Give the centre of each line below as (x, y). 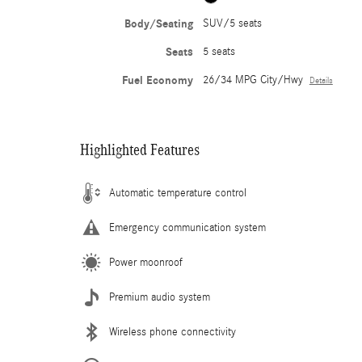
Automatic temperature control (178, 193)
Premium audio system (160, 297)
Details (321, 81)
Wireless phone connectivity (173, 332)
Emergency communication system (187, 228)
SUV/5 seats (232, 23)
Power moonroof (146, 263)
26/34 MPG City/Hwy (253, 80)
